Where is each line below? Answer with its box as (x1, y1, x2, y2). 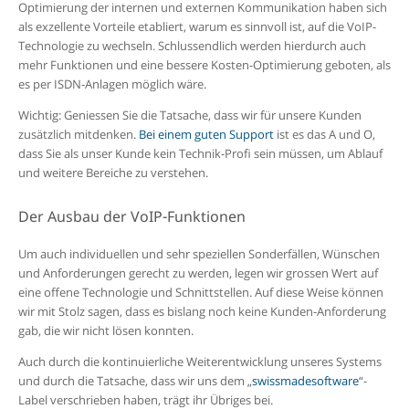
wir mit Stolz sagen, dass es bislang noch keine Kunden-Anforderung (17, 302, 386, 320)
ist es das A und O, (273, 126, 375, 143)
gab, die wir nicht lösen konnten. (17, 321, 194, 339)
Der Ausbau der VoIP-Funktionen (17, 206, 246, 227)
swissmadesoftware (251, 372, 359, 389)
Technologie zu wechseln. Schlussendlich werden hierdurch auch (17, 37, 366, 55)
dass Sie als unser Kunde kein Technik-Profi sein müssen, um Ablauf (17, 145, 383, 163)
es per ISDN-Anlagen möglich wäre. (17, 76, 206, 93)
